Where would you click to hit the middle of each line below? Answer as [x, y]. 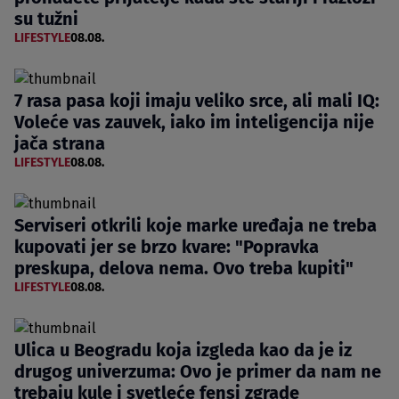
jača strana [60, 143]
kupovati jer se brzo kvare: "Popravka [167, 246]
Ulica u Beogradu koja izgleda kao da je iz [183, 350]
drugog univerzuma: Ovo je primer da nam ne [198, 371]
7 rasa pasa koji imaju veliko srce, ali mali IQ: [197, 100]
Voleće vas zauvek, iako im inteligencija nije [194, 122]
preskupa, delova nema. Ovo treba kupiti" [184, 268]
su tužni [46, 18]
